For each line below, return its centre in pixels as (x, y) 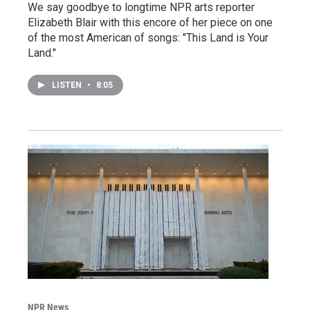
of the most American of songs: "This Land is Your (148, 38)
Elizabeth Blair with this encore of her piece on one (150, 22)
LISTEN (68, 85)
